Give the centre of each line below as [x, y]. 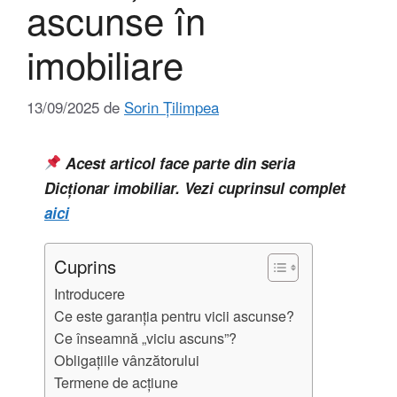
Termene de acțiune [116, 381]
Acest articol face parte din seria [179, 163]
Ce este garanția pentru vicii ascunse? [174, 315]
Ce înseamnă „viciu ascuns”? [145, 337]
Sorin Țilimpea [171, 106]
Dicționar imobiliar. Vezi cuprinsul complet [195, 187]
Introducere [90, 293]
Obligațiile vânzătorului [127, 359]
